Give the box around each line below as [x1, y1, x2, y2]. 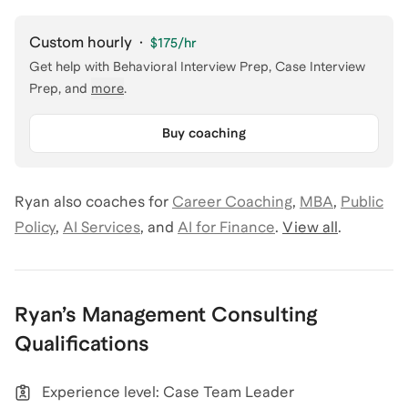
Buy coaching [161, 126, 246, 141]
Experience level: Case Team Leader [42, 383, 294, 402]
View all [282, 219, 338, 237]
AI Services [63, 219, 140, 237]
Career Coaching [172, 193, 292, 211]
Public [341, 193, 383, 211]
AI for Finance [178, 219, 275, 237]
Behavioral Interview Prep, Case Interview [113, 59, 365, 75]
